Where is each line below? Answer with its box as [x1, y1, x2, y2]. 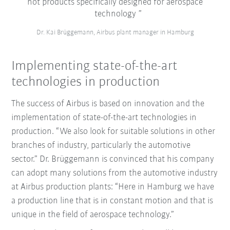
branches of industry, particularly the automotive [11, 140, 191, 150]
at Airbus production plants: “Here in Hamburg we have [11, 182, 215, 192]
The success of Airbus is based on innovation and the [11, 99, 205, 109]
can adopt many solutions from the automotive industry [11, 168, 218, 178]
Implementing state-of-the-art [11, 60, 178, 74]
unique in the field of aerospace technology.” [11, 209, 175, 220]
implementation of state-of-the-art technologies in [11, 112, 197, 123]
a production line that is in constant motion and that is [11, 196, 214, 206]
